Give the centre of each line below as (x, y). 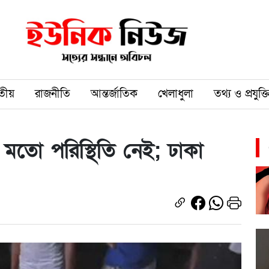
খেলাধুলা (176, 94)
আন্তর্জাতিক (114, 94)
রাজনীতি (53, 94)
